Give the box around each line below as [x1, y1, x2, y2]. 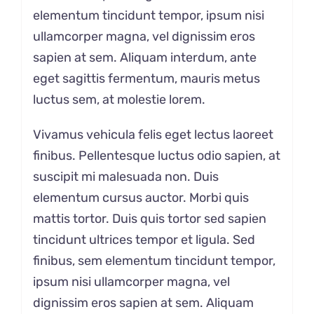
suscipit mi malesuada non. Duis [32, 168, 219, 184]
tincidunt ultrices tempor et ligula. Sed [32, 231, 255, 247]
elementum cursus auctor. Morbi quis [32, 189, 249, 205]
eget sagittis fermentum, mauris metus [32, 70, 260, 86]
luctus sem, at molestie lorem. [32, 91, 205, 107]
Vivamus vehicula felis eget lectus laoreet [32, 126, 273, 142]
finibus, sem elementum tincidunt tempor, [32, 252, 275, 268]
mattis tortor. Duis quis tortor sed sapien [32, 210, 266, 226]
